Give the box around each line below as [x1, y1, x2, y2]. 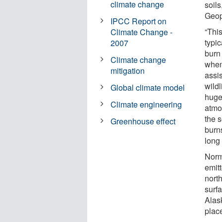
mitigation [111, 64, 145, 76]
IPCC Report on [111, 15, 167, 27]
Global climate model [111, 81, 185, 93]
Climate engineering [111, 98, 182, 110]
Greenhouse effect [111, 115, 176, 127]
